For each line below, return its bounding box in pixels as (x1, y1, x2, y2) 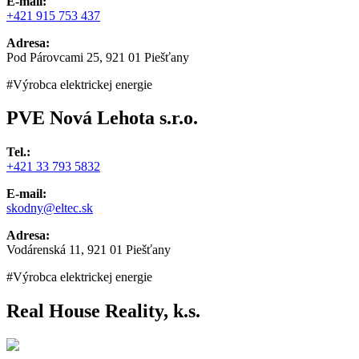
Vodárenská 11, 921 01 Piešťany (6, 243, 171, 257)
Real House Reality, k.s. (6, 301, 200, 322)
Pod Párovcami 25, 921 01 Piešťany (6, 50, 189, 64)
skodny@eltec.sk (6, 201, 93, 216)
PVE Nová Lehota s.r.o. (6, 107, 198, 129)
